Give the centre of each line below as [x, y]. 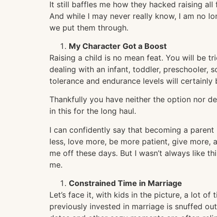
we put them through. [89, 27]
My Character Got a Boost [118, 46]
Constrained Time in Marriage [125, 183]
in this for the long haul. [93, 111]
